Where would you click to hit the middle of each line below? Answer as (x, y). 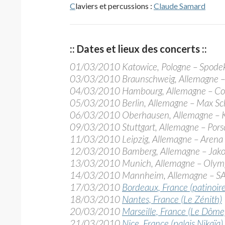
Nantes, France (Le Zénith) (172, 199)
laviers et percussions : (115, 6)
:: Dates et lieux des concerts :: (138, 49)
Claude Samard (180, 6)
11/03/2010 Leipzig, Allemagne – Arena (146, 139)
